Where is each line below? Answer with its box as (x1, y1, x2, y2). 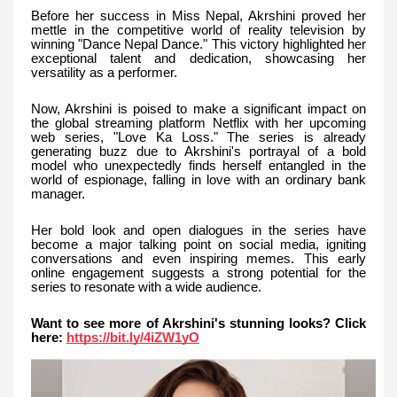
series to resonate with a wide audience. (31, 280, 261, 295)
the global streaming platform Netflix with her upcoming (31, 116, 366, 131)
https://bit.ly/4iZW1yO (66, 331, 199, 346)
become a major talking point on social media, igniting (31, 237, 366, 253)
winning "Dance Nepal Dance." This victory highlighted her (31, 37, 366, 52)
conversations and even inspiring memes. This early (31, 252, 366, 267)
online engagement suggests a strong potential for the (31, 266, 366, 281)
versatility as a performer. (31, 66, 177, 81)
